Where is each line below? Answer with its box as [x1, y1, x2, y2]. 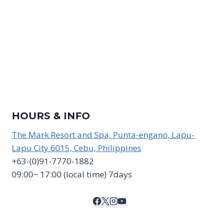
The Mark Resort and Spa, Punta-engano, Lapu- [12, 129, 195, 140]
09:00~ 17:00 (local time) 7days [12, 168, 132, 180]
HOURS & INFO [12, 109, 90, 122]
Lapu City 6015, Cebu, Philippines [12, 142, 141, 153]
